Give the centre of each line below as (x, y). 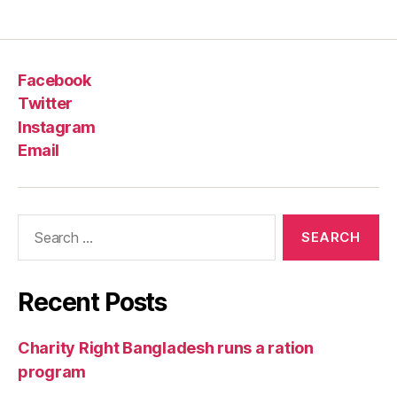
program (52, 372)
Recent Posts (93, 302)
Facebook (54, 80)
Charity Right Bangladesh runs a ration (166, 348)
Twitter (45, 103)
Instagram (57, 127)
